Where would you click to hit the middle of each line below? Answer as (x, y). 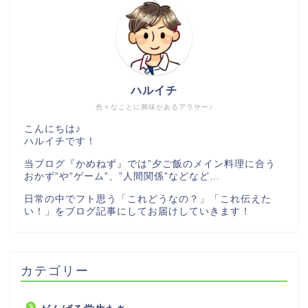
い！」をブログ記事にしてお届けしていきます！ (137, 211)
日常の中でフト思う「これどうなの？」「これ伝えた (148, 199)
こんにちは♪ (53, 129)
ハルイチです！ (60, 141)
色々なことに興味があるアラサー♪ (154, 107)
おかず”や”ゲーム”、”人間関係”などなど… (122, 176)
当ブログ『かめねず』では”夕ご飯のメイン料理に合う (150, 164)
